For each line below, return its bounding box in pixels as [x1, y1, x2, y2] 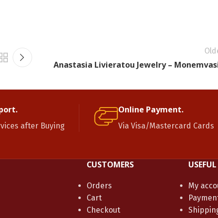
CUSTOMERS [86, 159, 134, 170]
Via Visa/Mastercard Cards [118, 121, 214, 130]
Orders [86, 181, 112, 190]
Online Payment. [118, 104, 183, 115]
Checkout [86, 205, 120, 215]
